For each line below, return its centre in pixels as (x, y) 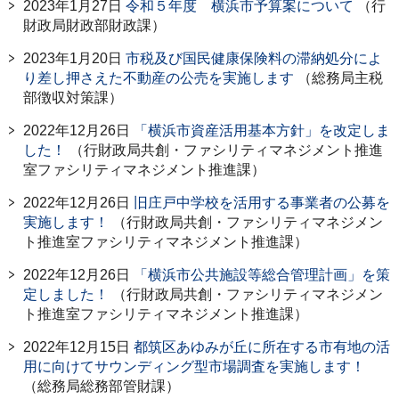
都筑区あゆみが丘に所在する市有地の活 (262, 346)
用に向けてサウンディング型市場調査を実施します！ (194, 366)
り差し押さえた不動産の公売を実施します (159, 77)
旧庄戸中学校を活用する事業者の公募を (262, 202)
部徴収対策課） (73, 97)
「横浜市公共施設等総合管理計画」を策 (262, 274)
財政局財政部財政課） (94, 25)
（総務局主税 (338, 77)
